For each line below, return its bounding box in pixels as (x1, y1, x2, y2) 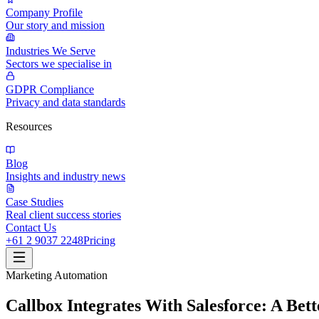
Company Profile (6, 6, 83, 19)
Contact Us (6, 221, 56, 234)
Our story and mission (6, 19, 105, 31)
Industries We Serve (6, 45, 95, 57)
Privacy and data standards (6, 96, 125, 108)
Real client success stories (6, 209, 121, 221)
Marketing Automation (6, 269, 108, 281)
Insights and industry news (6, 170, 125, 182)
